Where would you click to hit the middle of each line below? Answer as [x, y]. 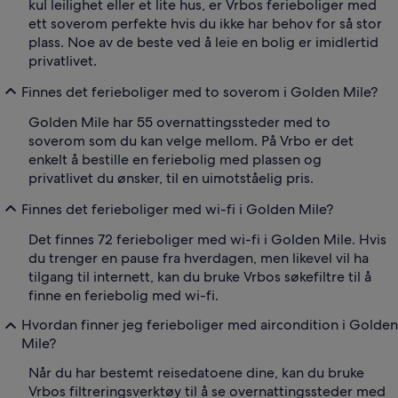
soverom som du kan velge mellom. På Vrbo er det [191, 141]
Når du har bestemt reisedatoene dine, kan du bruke [196, 373]
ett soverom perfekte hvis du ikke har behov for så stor [205, 24]
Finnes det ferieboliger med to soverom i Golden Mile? [199, 92]
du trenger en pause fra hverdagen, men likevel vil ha [199, 259]
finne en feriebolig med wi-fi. [123, 296]
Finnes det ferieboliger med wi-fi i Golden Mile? [177, 209]
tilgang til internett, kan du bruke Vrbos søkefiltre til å [200, 277]
